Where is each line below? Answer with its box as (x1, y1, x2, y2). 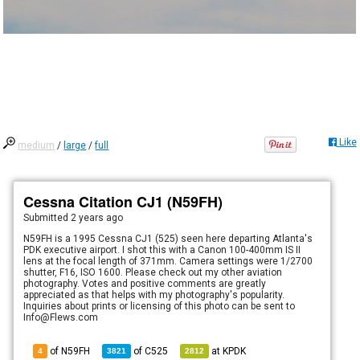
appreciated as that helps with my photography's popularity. (23, 288, 285, 301)
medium (18, 139, 55, 151)
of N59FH (47, 345, 91, 357)
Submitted (23, 211, 72, 223)
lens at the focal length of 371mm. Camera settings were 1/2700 (23, 255, 313, 267)
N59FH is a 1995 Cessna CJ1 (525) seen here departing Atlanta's (23, 232, 313, 244)
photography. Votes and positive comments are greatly (23, 277, 267, 289)
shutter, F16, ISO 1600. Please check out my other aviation (23, 266, 283, 278)
